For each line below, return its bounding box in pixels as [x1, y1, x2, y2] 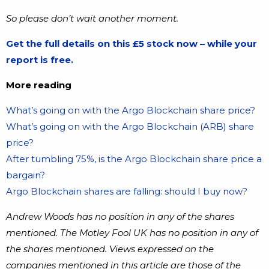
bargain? [6, 169, 45, 181]
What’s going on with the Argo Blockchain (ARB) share [6, 121, 254, 133]
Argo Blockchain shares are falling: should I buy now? [6, 186, 247, 198]
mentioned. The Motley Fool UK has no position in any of [6, 227, 258, 239]
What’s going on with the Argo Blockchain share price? [6, 104, 255, 116]
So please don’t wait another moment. [6, 13, 178, 25]
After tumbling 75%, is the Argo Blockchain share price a [6, 153, 262, 165]
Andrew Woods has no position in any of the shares [6, 211, 234, 223]
